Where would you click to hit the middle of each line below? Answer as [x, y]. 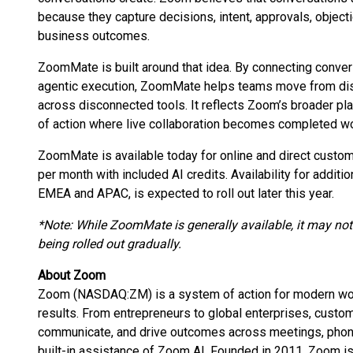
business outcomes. [94, 36]
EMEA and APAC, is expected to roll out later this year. [186, 193]
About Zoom [72, 275]
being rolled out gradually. [110, 244]
